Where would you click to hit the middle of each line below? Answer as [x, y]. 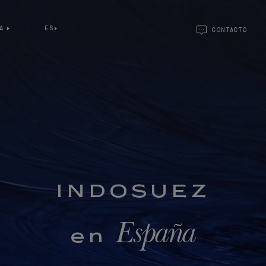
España [156, 236]
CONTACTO [230, 30]
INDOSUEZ [133, 193]
